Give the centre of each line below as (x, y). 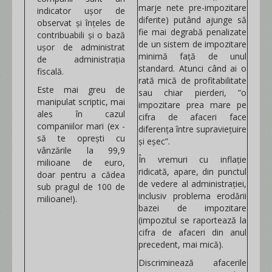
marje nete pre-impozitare (192, 8)
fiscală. (50, 71)
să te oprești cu (81, 138)
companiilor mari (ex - (81, 126)
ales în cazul (81, 114)
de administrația (81, 59)
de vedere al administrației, (192, 184)
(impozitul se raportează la (192, 220)
